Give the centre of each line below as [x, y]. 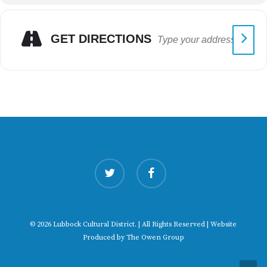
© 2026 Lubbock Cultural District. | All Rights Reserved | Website [133, 224]
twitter [105, 164]
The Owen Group [155, 237]
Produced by [104, 237]
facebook [151, 164]
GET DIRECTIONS [101, 38]
